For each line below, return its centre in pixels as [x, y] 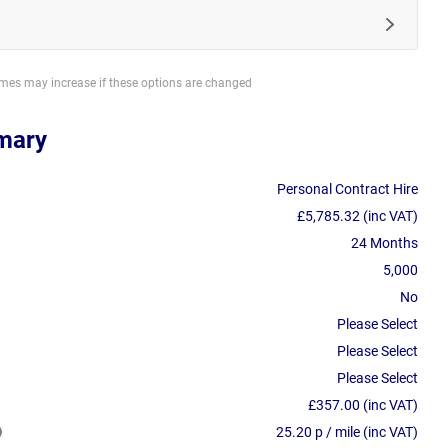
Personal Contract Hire [347, 188]
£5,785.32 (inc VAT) [357, 215]
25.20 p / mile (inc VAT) [347, 431]
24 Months [384, 242]
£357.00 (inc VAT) [363, 404]
